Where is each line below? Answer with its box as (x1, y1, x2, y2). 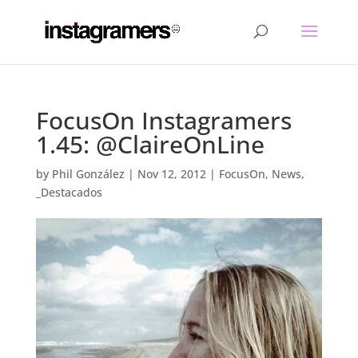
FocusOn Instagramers (35, 104, 292, 137)
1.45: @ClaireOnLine (35, 128, 265, 161)
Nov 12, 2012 (137, 166, 206, 181)
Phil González (51, 166, 125, 181)
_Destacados (35, 185, 102, 200)
